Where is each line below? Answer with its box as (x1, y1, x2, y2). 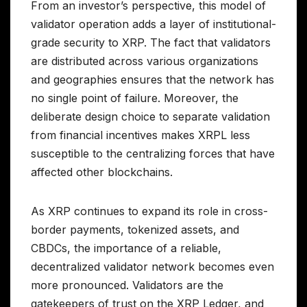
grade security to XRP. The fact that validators (31, 35, 271, 49)
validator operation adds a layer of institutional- (31, 16, 276, 31)
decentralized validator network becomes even (31, 259, 274, 273)
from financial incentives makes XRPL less (31, 127, 250, 142)
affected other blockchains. (31, 164, 173, 179)
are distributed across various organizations (31, 53, 258, 68)
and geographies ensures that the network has (31, 72, 274, 86)
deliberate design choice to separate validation (31, 109, 270, 123)
